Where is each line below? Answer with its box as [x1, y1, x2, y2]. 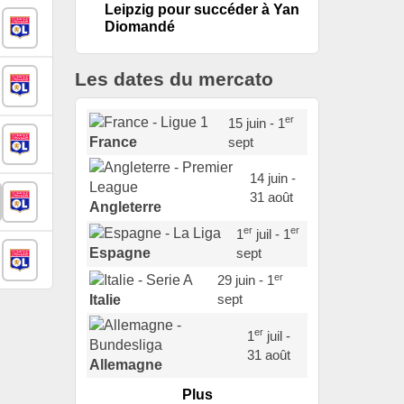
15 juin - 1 [227, 115, 285, 131]
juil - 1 [252, 226, 290, 243]
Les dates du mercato [75, 69, 273, 89]
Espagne [89, 245, 151, 262]
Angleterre [89, 199, 162, 216]
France [89, 133, 138, 150]
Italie [89, 291, 122, 308]
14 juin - [249, 170, 296, 187]
